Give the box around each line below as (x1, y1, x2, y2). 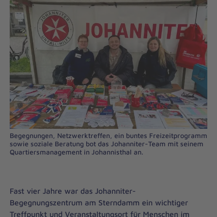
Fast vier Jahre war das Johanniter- (10, 186, 136, 195)
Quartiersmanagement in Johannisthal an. (10, 148, 143, 156)
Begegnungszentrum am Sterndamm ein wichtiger (10, 198, 188, 207)
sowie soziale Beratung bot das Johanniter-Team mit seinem (10, 139, 203, 148)
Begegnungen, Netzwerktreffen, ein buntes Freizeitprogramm (10, 131, 207, 139)
